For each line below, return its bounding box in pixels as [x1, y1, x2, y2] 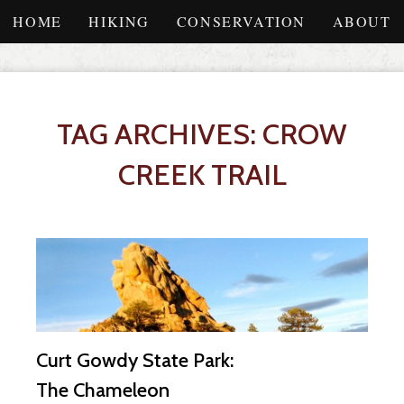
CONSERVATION [176, 12, 306, 31]
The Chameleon [36, 377, 170, 402]
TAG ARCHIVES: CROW [57, 116, 347, 152]
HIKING [88, 12, 151, 31]
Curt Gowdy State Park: [36, 347, 234, 372]
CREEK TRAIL [117, 157, 287, 193]
